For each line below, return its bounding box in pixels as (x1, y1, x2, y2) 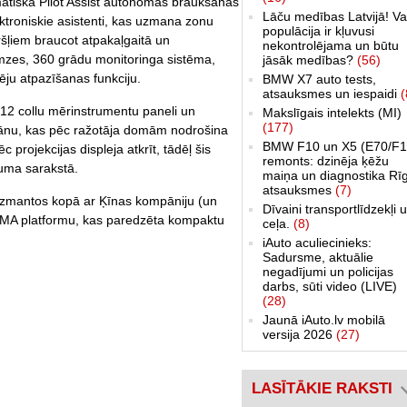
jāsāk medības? (263, 52, 357, 67)
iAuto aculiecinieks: (263, 234, 372, 250)
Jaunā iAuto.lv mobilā (263, 312, 385, 327)
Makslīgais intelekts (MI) (263, 104, 402, 120)
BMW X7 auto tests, (263, 71, 376, 86)
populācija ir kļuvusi (263, 23, 374, 38)
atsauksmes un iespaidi (263, 85, 401, 101)
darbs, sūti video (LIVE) (263, 278, 397, 293)
